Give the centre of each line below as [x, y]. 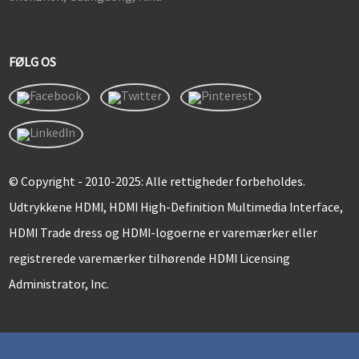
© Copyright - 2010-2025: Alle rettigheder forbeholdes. [157, 181]
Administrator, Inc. [58, 283]
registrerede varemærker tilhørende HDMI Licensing [149, 258]
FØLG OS [32, 62]
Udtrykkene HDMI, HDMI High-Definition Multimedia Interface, [175, 206]
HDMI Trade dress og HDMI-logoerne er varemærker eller [163, 232]
